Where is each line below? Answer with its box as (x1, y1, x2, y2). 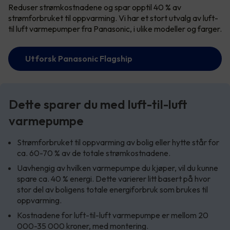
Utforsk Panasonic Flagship (25, 53, 132, 64)
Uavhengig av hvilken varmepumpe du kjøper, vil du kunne (17, 162, 218, 173)
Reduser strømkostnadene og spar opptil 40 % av (8, 2, 181, 12)
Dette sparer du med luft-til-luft (9, 96, 187, 112)
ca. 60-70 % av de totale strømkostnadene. (17, 147, 172, 158)
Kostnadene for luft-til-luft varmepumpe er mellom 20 (17, 209, 208, 220)
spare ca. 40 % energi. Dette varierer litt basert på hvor (17, 173, 210, 184)
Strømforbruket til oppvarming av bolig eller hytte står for (17, 137, 219, 147)
